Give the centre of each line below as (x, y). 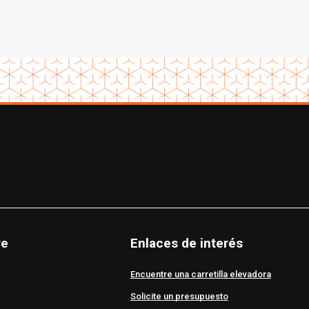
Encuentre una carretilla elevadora (200, 275)
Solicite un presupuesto (179, 297)
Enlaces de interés (186, 243)
